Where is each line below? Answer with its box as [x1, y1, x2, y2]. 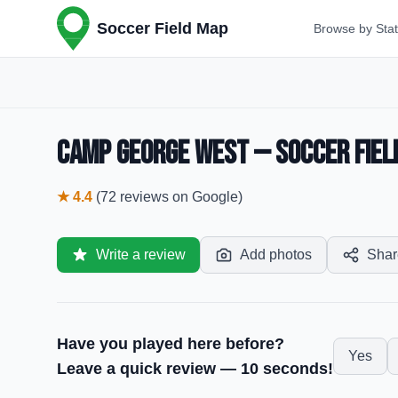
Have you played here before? [57, 335, 284, 353]
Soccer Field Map [97, 20, 228, 37]
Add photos [240, 247, 312, 262]
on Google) [169, 189, 243, 204]
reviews [120, 189, 169, 204]
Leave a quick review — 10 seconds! [57, 360, 333, 378]
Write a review [96, 247, 186, 262]
